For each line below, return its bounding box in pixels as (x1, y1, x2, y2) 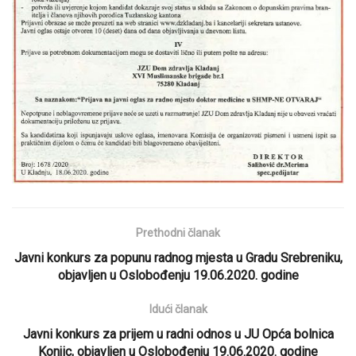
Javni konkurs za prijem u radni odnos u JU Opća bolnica (22, 327, 334, 342)
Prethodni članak (136, 226, 220, 240)
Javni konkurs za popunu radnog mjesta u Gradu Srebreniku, (14, 250, 342, 266)
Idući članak (149, 303, 207, 316)
